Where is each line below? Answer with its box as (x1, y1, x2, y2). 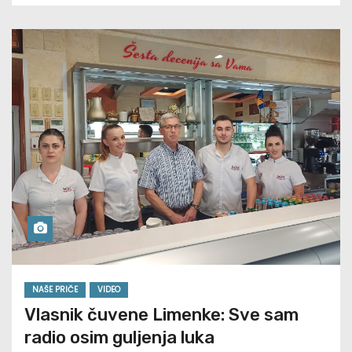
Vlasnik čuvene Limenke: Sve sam (24, 304, 299, 326)
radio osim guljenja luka (24, 327, 214, 349)
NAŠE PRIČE (32, 284, 78, 296)
